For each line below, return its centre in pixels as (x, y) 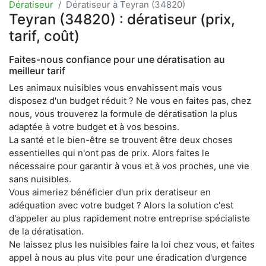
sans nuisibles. (40, 179)
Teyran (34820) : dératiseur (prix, (122, 19)
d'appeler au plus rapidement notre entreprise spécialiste (129, 218)
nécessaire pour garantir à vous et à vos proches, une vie (129, 166)
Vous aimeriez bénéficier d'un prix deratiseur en (110, 192)
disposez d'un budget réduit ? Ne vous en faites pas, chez (130, 100)
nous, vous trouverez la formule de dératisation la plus (123, 113)
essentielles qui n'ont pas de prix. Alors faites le (109, 153)
